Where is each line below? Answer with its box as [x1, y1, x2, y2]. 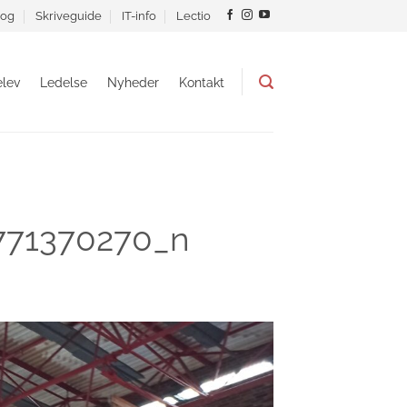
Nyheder [107, 74, 159, 90]
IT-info [121, 8, 156, 23]
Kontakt [179, 74, 224, 90]
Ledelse [40, 74, 87, 90]
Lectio [176, 8, 212, 23]
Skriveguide [35, 8, 102, 23]
